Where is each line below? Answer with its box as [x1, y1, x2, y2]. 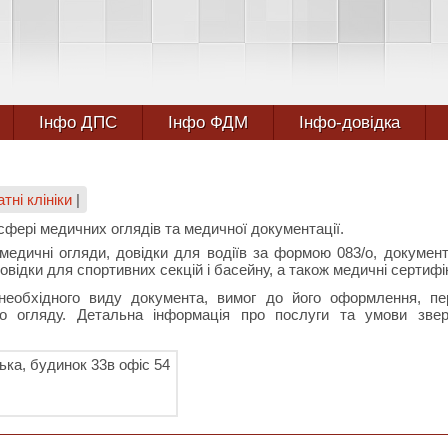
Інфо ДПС [38, 113, 117, 132]
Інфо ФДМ [167, 113, 248, 132]
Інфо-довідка [298, 113, 400, 132]
